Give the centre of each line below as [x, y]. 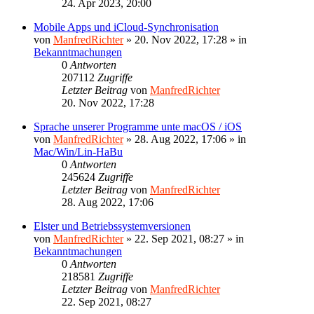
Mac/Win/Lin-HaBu [78, 151]
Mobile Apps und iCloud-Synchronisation [126, 27]
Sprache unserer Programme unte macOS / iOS [138, 126]
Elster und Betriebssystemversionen [112, 226]
